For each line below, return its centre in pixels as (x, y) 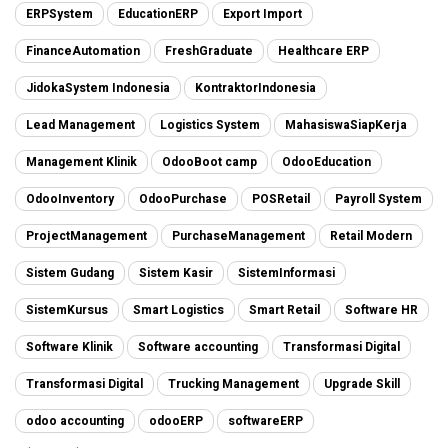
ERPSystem (59, 13)
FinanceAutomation (83, 50)
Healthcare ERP (323, 50)
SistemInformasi (286, 272)
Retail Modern (371, 235)
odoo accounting (75, 420)
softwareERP (265, 420)
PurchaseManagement (238, 235)
